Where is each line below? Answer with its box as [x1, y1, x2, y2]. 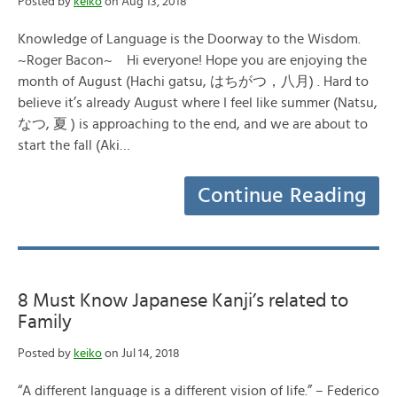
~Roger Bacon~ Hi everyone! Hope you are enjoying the [18, 53, 367, 67]
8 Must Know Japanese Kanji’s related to [18, 291, 348, 310]
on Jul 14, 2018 [102, 347, 180, 360]
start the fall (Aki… [18, 138, 130, 152]
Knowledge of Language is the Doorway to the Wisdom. [18, 32, 361, 46]
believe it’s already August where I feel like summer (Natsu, [18, 96, 378, 110]
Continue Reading [197, 185, 367, 206]
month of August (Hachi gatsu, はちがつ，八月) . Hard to [18, 74, 369, 89]
